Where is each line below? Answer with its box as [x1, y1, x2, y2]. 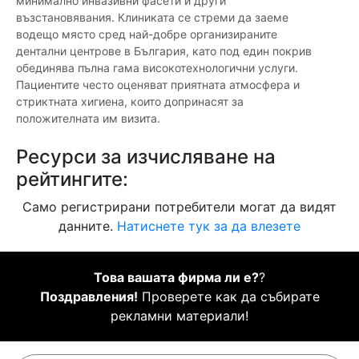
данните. [58, 218, 117, 235]
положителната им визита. [16, 111, 160, 126]
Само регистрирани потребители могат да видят [22, 199, 337, 216]
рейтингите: [16, 167, 128, 192]
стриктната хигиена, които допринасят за [16, 95, 244, 109]
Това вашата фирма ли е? [94, 269, 259, 286]
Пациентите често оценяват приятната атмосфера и [16, 78, 300, 92]
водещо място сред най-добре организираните [16, 27, 277, 42]
